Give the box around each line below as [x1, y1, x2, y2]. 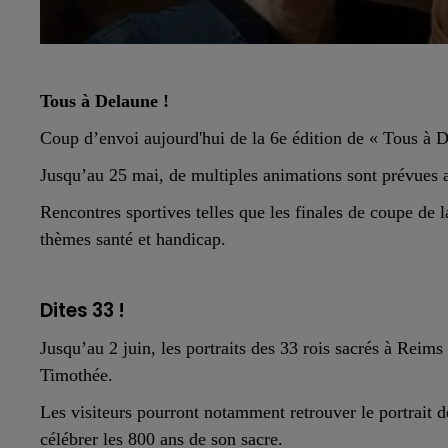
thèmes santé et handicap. [40, 228, 226, 249]
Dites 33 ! [40, 296, 125, 324]
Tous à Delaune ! [40, 90, 169, 111]
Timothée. [40, 364, 113, 385]
